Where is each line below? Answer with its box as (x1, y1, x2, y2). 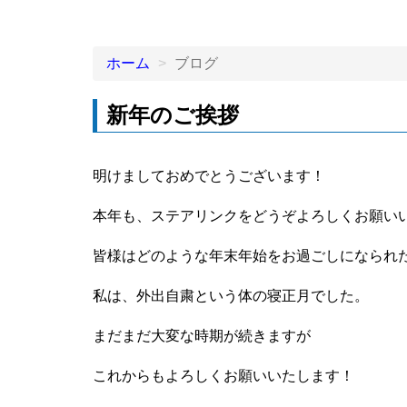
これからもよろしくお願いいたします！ (93, 368, 354, 384)
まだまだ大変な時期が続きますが (93, 328, 311, 344)
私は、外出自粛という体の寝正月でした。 (93, 288, 369, 304)
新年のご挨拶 (106, 103, 239, 128)
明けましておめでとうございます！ (93, 168, 325, 184)
